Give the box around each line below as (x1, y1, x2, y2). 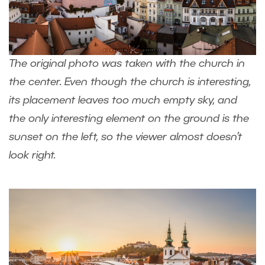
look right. (9, 151, 62, 161)
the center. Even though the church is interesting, (9, 77, 251, 88)
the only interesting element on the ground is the (9, 114, 249, 124)
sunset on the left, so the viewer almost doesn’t (9, 132, 242, 143)
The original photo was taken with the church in (9, 59, 245, 69)
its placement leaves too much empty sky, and (9, 96, 237, 106)
